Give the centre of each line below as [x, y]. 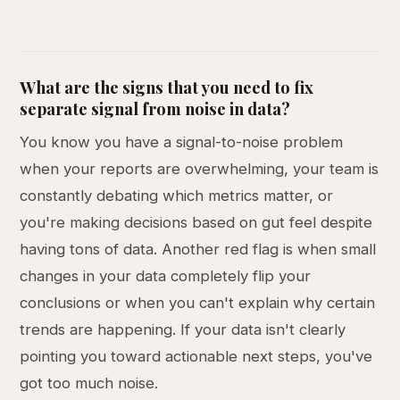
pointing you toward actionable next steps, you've [196, 356]
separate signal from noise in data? [155, 108]
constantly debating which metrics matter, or [177, 196]
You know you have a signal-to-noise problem [182, 142]
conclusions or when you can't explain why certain [198, 303]
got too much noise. [89, 383]
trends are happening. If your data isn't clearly [183, 329]
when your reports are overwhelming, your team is [200, 169]
